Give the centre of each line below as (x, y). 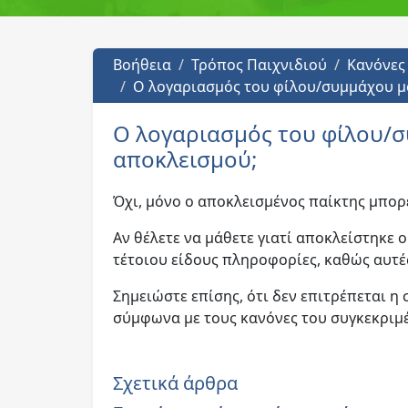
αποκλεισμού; (185, 159)
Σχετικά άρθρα (175, 383)
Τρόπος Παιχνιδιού (259, 65)
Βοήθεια (142, 65)
